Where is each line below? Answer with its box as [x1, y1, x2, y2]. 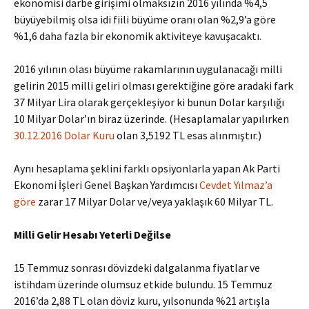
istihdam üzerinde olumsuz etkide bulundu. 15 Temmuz [14, 277, 272, 291]
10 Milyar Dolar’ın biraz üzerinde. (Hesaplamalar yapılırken [14, 112, 289, 126]
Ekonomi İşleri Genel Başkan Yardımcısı [14, 178, 199, 192]
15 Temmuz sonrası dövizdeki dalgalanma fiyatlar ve [14, 261, 260, 275]
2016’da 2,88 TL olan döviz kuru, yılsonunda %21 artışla [14, 294, 270, 308]
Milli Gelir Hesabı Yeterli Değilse [14, 228, 171, 241]
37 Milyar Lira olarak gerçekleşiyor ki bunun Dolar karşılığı [14, 95, 284, 109]
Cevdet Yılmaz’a [199, 178, 272, 192]
